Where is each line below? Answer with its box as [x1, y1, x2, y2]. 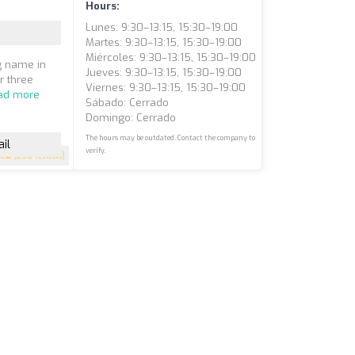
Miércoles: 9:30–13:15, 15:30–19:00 [86, 51, 257, 64]
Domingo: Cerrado [86, 111, 177, 124]
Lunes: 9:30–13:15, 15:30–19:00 [86, 21, 239, 34]
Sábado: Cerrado [86, 96, 170, 109]
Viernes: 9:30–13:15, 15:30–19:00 [86, 81, 246, 94]
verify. [86, 146, 106, 155]
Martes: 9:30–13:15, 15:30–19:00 [86, 36, 242, 49]
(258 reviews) [11, 151, 66, 161]
